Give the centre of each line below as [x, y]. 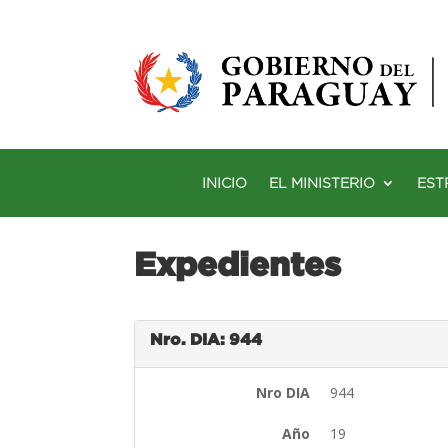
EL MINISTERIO [322, 182]
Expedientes [238, 263]
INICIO [224, 182]
